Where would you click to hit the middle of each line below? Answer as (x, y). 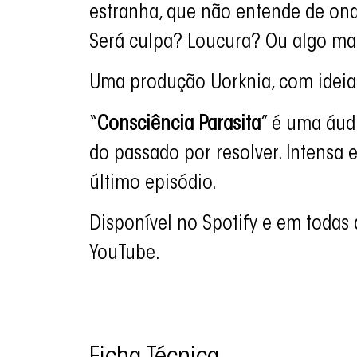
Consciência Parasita (179, 125)
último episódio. (153, 184)
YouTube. (125, 255)
